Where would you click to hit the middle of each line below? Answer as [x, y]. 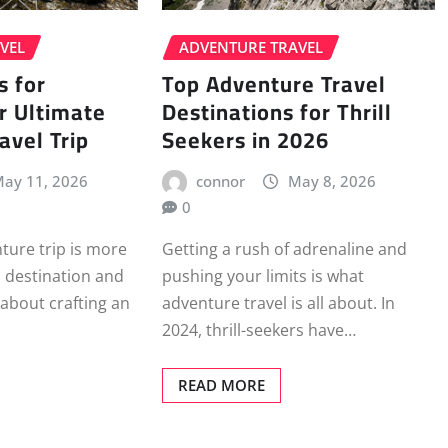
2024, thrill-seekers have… [258, 330]
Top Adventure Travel [273, 83]
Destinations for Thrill [276, 111]
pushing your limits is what [262, 276]
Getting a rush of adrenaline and [284, 249]
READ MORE [221, 385]
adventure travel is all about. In [278, 303]
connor [221, 180]
